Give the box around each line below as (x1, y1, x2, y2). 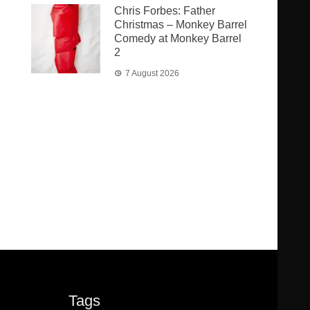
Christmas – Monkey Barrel (114, 19, 248, 30)
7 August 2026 (125, 69, 180, 78)
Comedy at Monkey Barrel (114, 33, 242, 44)
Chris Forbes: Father (114, 5, 216, 17)
